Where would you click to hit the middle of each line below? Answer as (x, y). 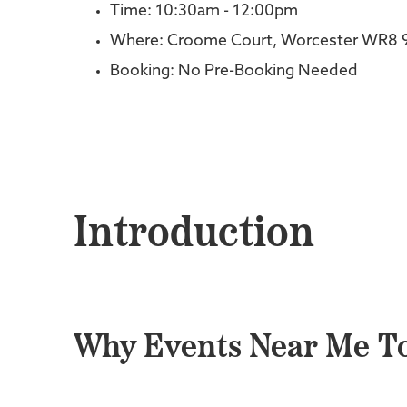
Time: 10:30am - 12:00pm (203, 12)
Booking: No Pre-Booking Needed (233, 71)
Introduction (194, 236)
